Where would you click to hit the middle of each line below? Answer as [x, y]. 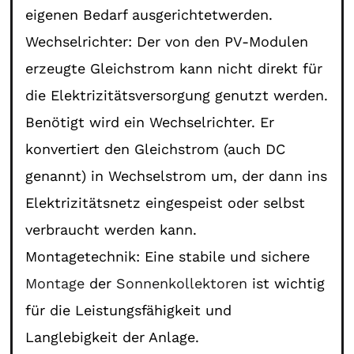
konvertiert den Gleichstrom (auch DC [156, 149]
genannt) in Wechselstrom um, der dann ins [177, 175]
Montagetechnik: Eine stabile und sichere [168, 256]
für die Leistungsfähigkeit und [129, 310]
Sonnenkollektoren [182, 283]
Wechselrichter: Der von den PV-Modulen [167, 41]
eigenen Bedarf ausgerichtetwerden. [149, 14]
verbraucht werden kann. [111, 229]
